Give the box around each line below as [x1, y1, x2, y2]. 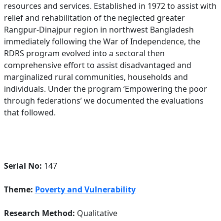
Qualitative [74, 208, 117, 219]
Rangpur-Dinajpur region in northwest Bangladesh [3, 24, 194, 35]
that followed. [3, 107, 56, 118]
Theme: [3, 184, 33, 195]
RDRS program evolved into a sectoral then [3, 48, 165, 59]
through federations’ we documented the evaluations [3, 95, 204, 106]
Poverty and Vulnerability [35, 184, 136, 195]
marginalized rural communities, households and [3, 72, 188, 82]
